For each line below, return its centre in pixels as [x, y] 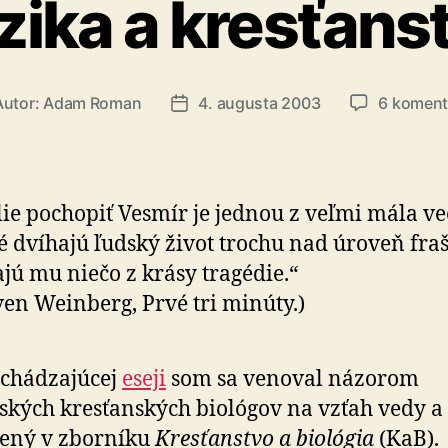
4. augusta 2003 [259, 102]
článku [203, 128]
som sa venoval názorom [292, 379]
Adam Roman [92, 102]
